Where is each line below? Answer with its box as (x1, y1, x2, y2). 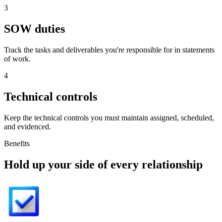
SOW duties (4, 22, 65, 35)
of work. (4, 54, 31, 63)
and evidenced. (4, 122, 51, 131)
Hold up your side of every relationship (4, 158, 203, 171)
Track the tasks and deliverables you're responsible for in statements (4, 45, 215, 54)
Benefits (4, 139, 30, 148)
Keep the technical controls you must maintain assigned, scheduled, (4, 113, 214, 122)
